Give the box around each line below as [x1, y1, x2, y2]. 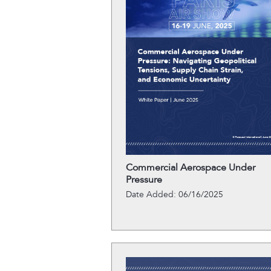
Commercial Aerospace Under [125, 162, 255, 174]
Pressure [125, 174, 162, 186]
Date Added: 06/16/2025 [125, 189, 223, 200]
